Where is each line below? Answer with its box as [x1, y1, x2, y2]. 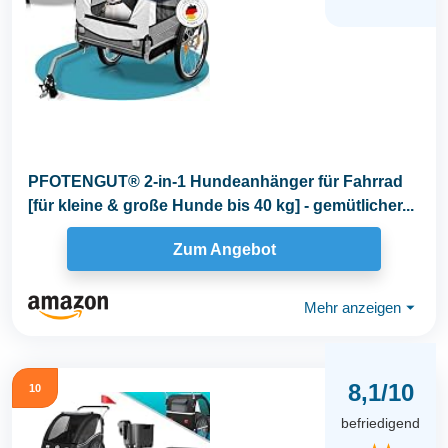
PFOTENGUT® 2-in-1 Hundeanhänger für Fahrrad [28, 173, 403, 191]
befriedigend [341, 414, 420, 431]
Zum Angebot [172, 240, 276, 258]
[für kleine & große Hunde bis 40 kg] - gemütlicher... [28, 197, 414, 215]
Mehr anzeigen [304, 298, 401, 316]
